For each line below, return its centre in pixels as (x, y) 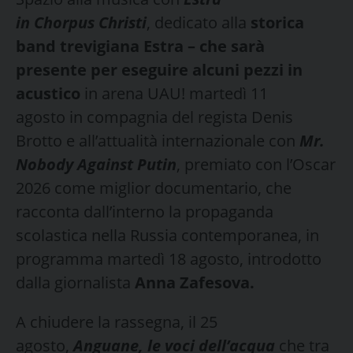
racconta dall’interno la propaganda (145, 211)
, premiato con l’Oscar (256, 164)
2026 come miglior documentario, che (154, 188)
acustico (48, 93)
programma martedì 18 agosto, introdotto (169, 258)
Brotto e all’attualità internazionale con (158, 140)
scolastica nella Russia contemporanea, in (167, 235)
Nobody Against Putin (96, 164)
